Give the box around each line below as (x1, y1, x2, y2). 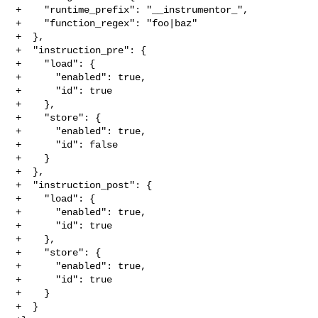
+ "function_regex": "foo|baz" (16, 17, 198, 29)
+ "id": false (16, 138, 119, 150)
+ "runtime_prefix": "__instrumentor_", (16, 4, 249, 16)
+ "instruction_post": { (16, 179, 153, 191)
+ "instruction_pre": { (16, 44, 147, 56)
